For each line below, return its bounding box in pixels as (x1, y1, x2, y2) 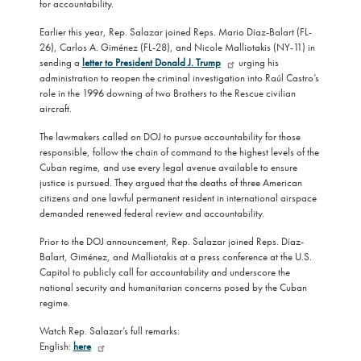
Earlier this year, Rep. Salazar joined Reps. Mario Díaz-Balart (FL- (39, 24, 312, 39)
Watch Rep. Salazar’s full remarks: (39, 323, 180, 338)
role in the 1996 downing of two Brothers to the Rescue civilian (39, 85, 296, 100)
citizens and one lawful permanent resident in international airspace (39, 190, 317, 205)
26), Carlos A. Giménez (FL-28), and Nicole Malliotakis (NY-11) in (39, 39, 315, 54)
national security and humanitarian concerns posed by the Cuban (39, 280, 307, 294)
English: (39, 338, 73, 353)
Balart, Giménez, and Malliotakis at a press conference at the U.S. (39, 249, 312, 263)
